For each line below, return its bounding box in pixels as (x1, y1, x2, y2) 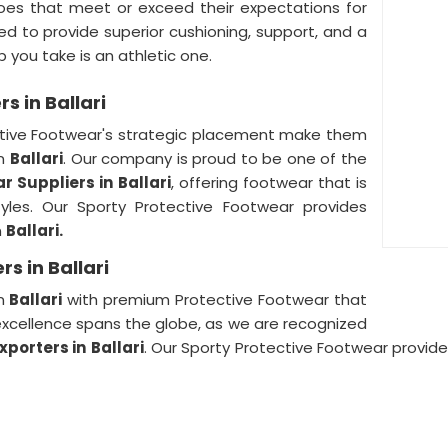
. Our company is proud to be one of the (62, 148, 367, 169)
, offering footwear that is (171, 172, 367, 193)
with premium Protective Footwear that (62, 289, 368, 310)
